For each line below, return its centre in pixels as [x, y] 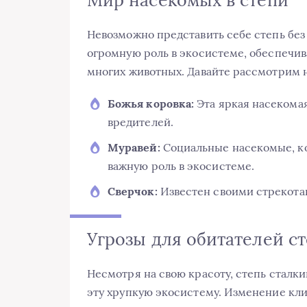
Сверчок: [133, 192]
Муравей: [134, 148]
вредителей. [140, 122]
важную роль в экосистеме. [181, 166]
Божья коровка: [151, 104]
